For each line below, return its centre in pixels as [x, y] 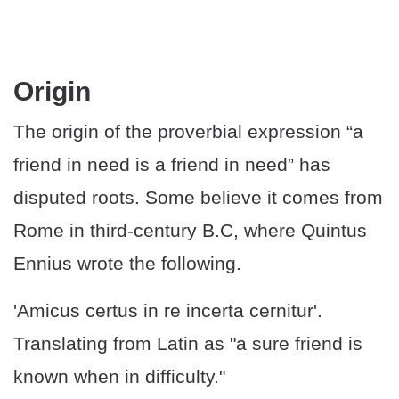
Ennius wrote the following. [127, 264]
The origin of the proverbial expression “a [188, 132]
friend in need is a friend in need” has [172, 165]
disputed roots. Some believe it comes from [198, 198]
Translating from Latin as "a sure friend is [188, 344]
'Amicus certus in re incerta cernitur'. [168, 311]
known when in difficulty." [119, 377]
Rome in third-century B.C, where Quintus [190, 231]
